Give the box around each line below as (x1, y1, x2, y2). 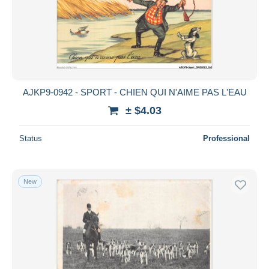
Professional (203, 133, 250, 143)
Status (19, 133, 42, 143)
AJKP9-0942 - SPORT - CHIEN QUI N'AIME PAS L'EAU (22, 86, 247, 97)
